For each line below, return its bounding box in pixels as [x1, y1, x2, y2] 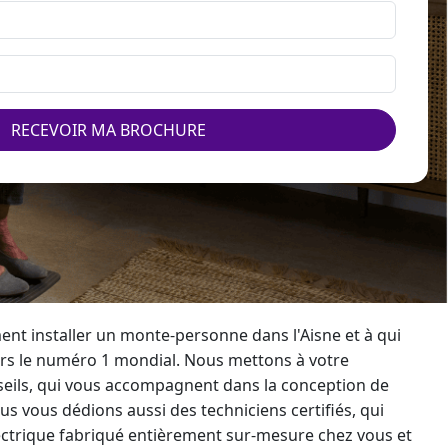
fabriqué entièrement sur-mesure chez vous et [55, 424, 412, 446]
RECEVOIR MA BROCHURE [10, 119, 206, 141]
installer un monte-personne [31, 324, 248, 346]
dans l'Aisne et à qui [248, 324, 401, 346]
